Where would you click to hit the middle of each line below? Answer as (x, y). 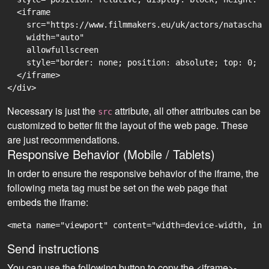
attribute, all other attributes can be (186, 111)
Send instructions (53, 248)
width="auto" (46, 37)
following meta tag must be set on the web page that (117, 188)
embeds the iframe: (48, 202)
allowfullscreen (53, 50)
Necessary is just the (53, 111)
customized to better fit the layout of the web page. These (128, 125)
